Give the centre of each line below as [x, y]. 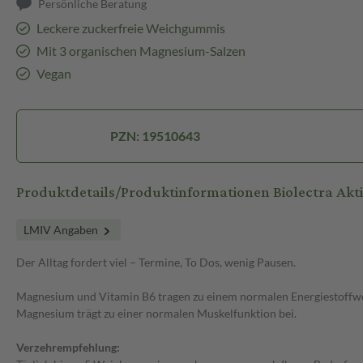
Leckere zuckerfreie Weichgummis [130, 28]
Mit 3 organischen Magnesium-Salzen [141, 51]
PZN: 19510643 [155, 136]
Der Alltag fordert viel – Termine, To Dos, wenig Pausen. [156, 263]
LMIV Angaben [62, 230]
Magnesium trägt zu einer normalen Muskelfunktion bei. [156, 314]
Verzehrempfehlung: [68, 348]
